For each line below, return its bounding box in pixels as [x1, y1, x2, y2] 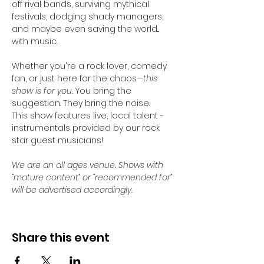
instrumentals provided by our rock [12, 122, 162, 134]
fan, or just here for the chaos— [12, 72, 143, 84]
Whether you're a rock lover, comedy [12, 60, 169, 72]
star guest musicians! [12, 134, 103, 146]
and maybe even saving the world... [12, 23, 161, 35]
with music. [12, 35, 57, 47]
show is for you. [12, 85, 75, 97]
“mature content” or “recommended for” [12, 171, 174, 183]
